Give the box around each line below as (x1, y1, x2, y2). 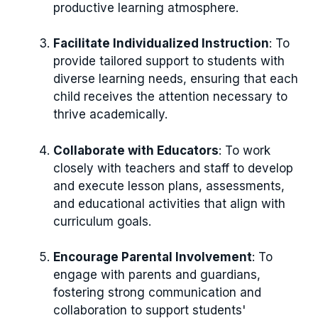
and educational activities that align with (53, 196, 285, 211)
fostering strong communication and (53, 285, 261, 300)
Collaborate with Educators (53, 143, 219, 158)
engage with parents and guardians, (53, 268, 261, 283)
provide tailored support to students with (53, 54, 285, 69)
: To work (219, 143, 270, 158)
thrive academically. (53, 107, 168, 122)
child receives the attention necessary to (53, 89, 287, 104)
